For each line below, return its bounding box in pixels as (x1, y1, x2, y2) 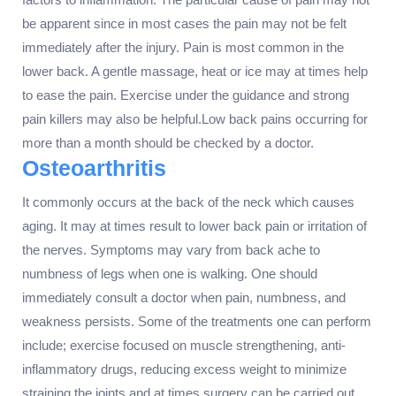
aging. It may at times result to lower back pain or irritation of (22, 217, 367, 233)
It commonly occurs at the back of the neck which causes (22, 194, 354, 209)
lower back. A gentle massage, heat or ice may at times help (22, 63, 368, 79)
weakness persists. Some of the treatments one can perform (22, 313, 371, 329)
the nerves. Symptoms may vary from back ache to (22, 241, 320, 257)
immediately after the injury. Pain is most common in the (22, 39, 344, 55)
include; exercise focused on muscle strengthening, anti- (22, 337, 346, 353)
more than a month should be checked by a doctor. (22, 134, 314, 150)
